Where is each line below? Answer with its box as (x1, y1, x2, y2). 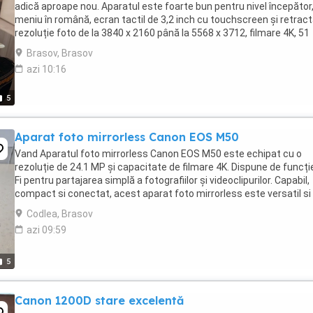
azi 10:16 (27, 64, 66, 75)
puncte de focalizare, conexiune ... (15, 41, 166, 52)
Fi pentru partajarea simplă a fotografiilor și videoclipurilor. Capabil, (15, 175, 310, 186)
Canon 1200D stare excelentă (15, 293, 184, 307)
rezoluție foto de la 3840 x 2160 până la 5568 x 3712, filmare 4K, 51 (15, 27, 310, 38)
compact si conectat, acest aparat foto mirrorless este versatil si (15, 188, 311, 199)
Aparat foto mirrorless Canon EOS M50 (15, 130, 239, 144)
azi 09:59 (27, 224, 66, 235)
